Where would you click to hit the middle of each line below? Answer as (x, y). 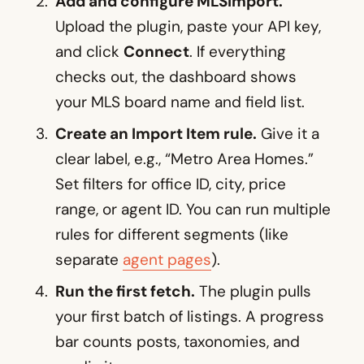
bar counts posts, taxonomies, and (178, 342)
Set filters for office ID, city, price (171, 184)
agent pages (167, 260)
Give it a (288, 134)
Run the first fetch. (125, 292)
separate (89, 260)
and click (89, 52)
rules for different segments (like (172, 235)
